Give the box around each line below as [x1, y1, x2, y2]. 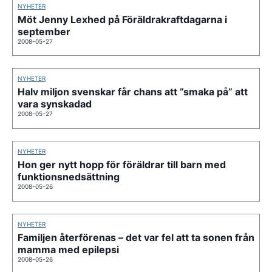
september [18, 25, 70, 38]
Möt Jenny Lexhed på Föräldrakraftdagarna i [18, 13, 227, 25]
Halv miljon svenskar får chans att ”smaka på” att [18, 86, 248, 98]
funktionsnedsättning [18, 171, 120, 183]
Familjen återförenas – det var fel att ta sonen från [18, 231, 254, 243]
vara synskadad [18, 98, 92, 110]
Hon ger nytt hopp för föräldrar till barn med [18, 158, 226, 171]
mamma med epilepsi [18, 243, 119, 256]
